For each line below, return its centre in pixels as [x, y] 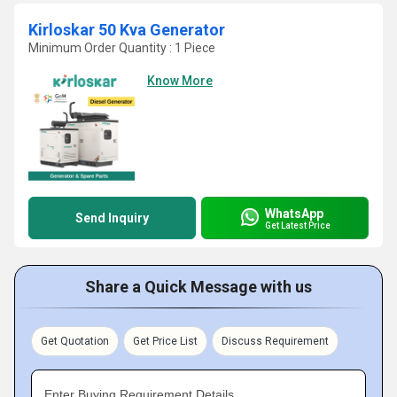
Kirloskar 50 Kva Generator [127, 30]
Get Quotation [75, 341]
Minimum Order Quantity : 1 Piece [122, 48]
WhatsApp [294, 213]
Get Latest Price [298, 225]
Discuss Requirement [275, 341]
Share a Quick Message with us [198, 287]
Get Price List [165, 341]
